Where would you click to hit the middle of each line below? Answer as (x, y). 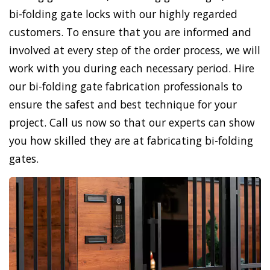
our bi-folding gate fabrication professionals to (126, 86)
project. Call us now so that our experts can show (132, 123)
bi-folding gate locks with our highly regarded (123, 14)
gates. (24, 159)
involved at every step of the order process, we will (135, 50)
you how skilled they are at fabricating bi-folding (131, 141)
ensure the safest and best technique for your (123, 105)
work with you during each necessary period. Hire (132, 68)
